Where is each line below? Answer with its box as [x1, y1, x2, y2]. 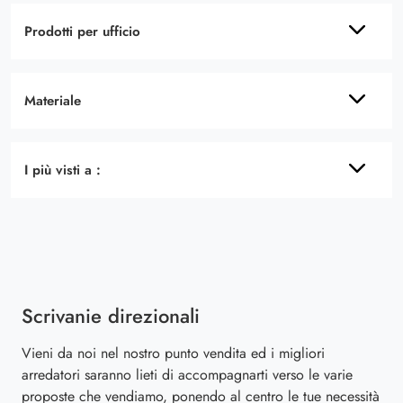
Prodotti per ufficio [24, 21, 140, 41]
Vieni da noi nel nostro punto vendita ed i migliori [22, 342, 325, 363]
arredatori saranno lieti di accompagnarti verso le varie [22, 363, 353, 385]
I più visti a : [24, 159, 101, 180]
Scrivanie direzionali [22, 301, 200, 330]
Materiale [24, 90, 81, 111]
